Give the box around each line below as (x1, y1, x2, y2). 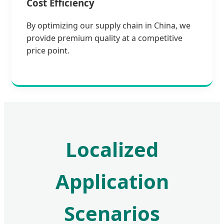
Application (55, 167, 169, 195)
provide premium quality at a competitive (26, 32, 182, 43)
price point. (26, 44, 69, 56)
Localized (65, 135, 158, 163)
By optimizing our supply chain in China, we (26, 19, 190, 31)
